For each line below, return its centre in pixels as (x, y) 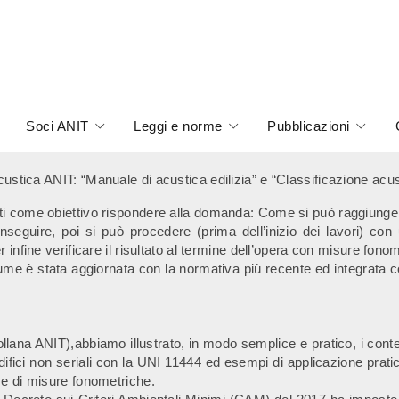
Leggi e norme (178, 126)
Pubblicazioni (309, 126)
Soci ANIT (57, 126)
